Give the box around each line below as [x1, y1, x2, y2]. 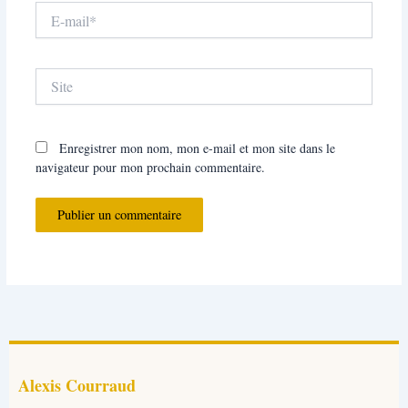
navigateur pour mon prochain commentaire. [35, 158, 265, 176]
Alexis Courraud [18, 373, 136, 397]
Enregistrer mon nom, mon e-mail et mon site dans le [58, 138, 335, 157]
